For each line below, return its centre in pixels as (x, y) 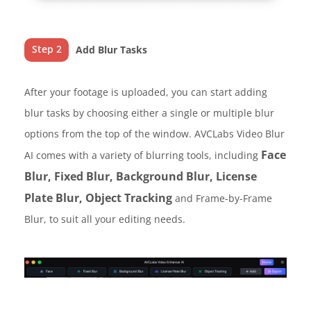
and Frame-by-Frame (222, 198)
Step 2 (47, 49)
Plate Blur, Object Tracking (98, 197)
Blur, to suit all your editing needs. (105, 219)
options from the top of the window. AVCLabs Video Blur (154, 133)
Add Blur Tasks (112, 49)
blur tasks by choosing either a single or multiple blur (149, 112)
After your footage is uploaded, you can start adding (146, 92)
